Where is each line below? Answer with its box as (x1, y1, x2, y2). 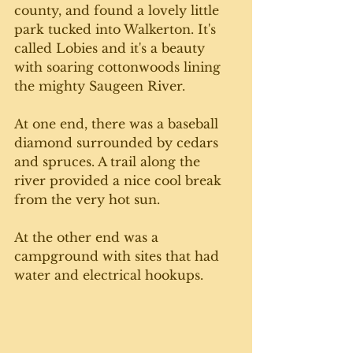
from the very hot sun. (14, 191, 164, 207)
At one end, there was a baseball (14, 115, 222, 132)
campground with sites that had (14, 247, 223, 264)
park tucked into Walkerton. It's (14, 20, 220, 37)
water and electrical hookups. (14, 266, 203, 283)
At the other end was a (14, 229, 162, 245)
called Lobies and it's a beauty (14, 39, 209, 56)
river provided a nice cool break (14, 172, 225, 188)
